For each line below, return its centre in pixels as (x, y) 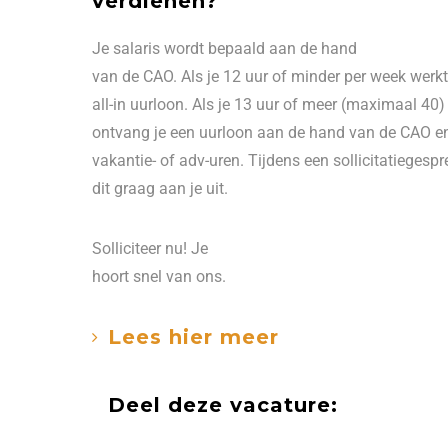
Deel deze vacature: (223, 405)
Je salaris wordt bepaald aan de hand (224, 48)
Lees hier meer (193, 337)
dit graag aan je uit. (162, 188)
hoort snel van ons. (159, 276)
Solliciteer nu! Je (150, 248)
